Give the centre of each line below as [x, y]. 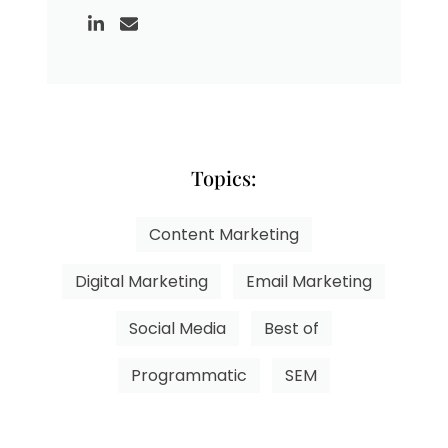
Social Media [177, 329]
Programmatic [188, 376]
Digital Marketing [142, 282]
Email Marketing [309, 282]
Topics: [224, 178]
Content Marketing [223, 235]
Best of [291, 329]
